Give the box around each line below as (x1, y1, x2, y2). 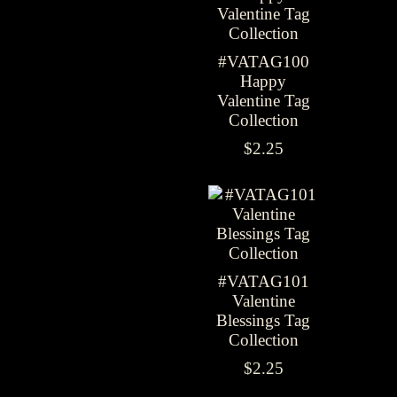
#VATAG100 (217, 52, 309, 71)
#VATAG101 (217, 272, 309, 291)
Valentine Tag (216, 91, 310, 110)
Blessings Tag (216, 311, 310, 330)
